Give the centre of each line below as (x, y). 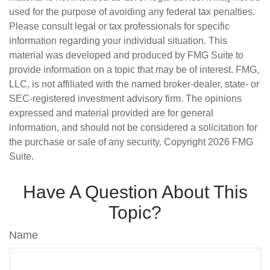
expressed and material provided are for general (111, 113)
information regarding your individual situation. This (118, 41)
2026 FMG (231, 142)
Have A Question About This (135, 192)
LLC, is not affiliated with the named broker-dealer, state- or (134, 84)
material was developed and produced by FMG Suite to (126, 55)
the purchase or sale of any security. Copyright (108, 142)
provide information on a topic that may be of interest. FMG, (134, 70)
